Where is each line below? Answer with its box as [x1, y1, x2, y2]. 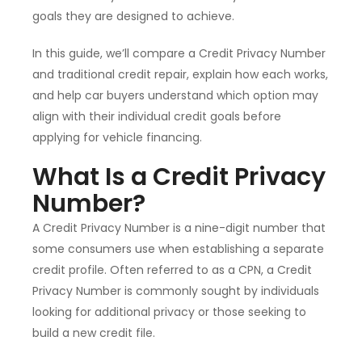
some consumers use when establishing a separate [32, 241, 324, 258]
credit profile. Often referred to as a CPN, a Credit [32, 262, 312, 279]
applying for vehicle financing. [32, 129, 202, 146]
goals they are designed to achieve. [32, 8, 234, 25]
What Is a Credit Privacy [32, 160, 326, 195]
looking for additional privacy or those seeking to [32, 304, 306, 321]
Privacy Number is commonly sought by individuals [32, 283, 319, 300]
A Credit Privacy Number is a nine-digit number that [32, 220, 326, 237]
